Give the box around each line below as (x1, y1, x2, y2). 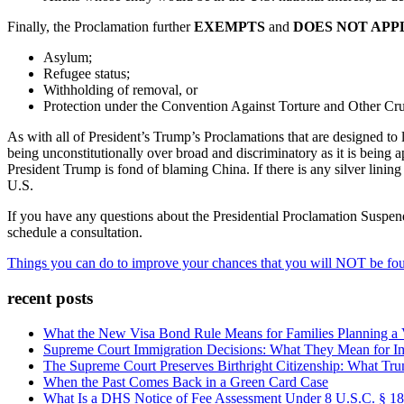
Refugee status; (43, 66, 130, 82)
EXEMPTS (194, 19, 265, 35)
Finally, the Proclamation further (7, 19, 194, 35)
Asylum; (43, 50, 92, 66)
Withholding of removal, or (43, 82, 197, 98)
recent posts (7, 289, 93, 308)
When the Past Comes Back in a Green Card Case (43, 373, 328, 390)
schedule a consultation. (7, 225, 142, 241)
